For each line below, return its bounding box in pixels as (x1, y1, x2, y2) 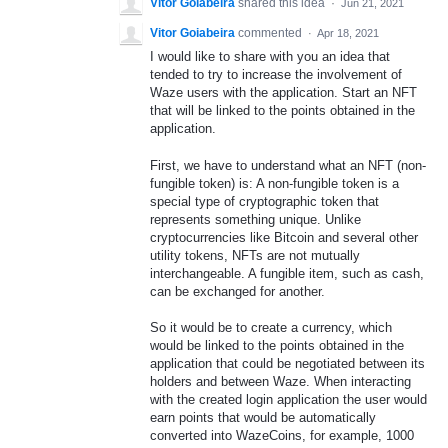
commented (238, 26, 305, 41)
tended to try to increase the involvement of (150, 67, 402, 83)
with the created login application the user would (150, 391, 427, 407)
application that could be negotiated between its (150, 355, 425, 371)
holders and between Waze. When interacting (150, 373, 411, 389)
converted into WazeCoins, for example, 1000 (150, 427, 414, 443)
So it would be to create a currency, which (150, 319, 392, 335)
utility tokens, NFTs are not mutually (150, 247, 360, 263)
